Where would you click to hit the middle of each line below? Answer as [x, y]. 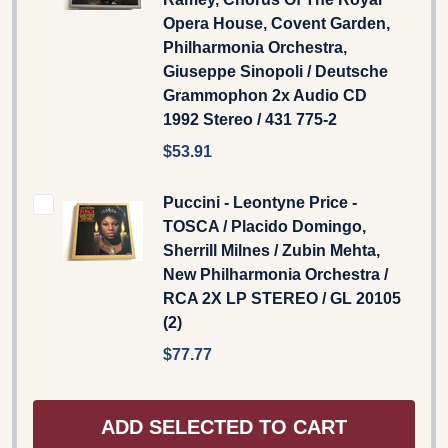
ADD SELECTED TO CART [224, 427]
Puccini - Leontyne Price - [260, 202]
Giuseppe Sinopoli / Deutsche [275, 71]
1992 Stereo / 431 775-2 [250, 119]
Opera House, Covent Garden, [276, 23]
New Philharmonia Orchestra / [275, 274]
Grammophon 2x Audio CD [265, 95]
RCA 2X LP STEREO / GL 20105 [282, 298]
